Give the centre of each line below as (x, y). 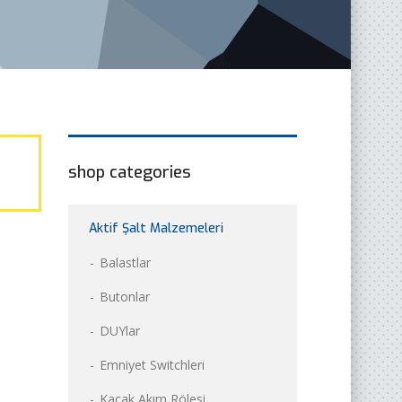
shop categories (130, 172)
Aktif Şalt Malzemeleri (156, 228)
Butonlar (125, 296)
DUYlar (120, 330)
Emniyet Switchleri (152, 364)
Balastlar (125, 262)
